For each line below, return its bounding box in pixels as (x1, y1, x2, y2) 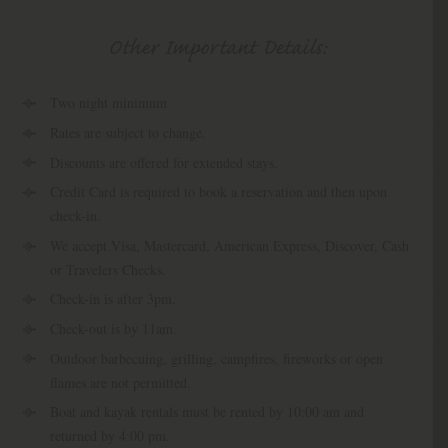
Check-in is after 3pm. (49, 289, 176, 309)
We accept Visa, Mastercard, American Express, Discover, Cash (49, 235, 409, 255)
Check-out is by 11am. (49, 319, 177, 339)
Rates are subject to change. (49, 123, 206, 143)
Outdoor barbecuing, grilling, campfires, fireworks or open (49, 348, 383, 368)
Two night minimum (49, 93, 167, 113)
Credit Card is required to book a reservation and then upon (49, 182, 387, 202)
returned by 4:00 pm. (49, 426, 170, 446)
